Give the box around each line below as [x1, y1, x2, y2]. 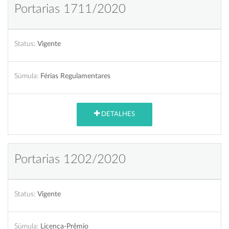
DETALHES [100, 111, 135, 118]
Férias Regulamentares [40, 72, 110, 80]
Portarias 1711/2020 [14, 3, 126, 15]
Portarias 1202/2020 [14, 153, 126, 166]
